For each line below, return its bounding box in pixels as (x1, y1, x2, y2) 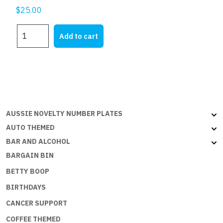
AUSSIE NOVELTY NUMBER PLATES (6, 109, 122, 118)
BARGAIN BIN (6, 151, 54, 160)
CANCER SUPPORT (6, 199, 67, 208)
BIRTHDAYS (6, 183, 46, 192)
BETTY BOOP (6, 167, 49, 176)
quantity (15, 48, 43, 58)
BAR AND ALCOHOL (6, 137, 70, 146)
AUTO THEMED (6, 123, 55, 132)
